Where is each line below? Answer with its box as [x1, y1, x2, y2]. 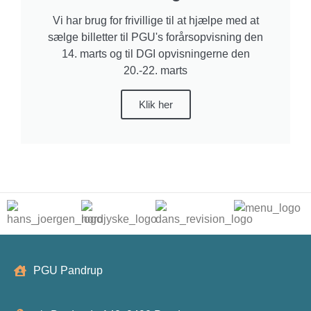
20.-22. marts [124, 65, 187, 76]
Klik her [138, 99, 173, 110]
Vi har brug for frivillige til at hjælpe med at [52, 15, 259, 26]
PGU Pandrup [33, 264, 103, 276]
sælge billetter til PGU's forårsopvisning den [48, 31, 263, 43]
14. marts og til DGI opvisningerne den [61, 48, 250, 60]
